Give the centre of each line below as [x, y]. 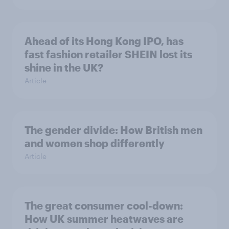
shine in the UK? [64, 67]
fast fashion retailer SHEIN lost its [108, 54]
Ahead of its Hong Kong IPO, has [104, 41]
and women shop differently [95, 143]
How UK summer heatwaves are [104, 219]
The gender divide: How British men [113, 130]
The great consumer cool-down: [104, 205]
